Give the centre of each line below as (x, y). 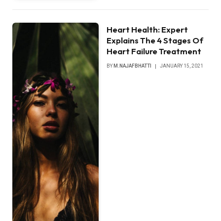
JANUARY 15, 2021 (182, 66)
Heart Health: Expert (147, 30)
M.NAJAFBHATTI (133, 66)
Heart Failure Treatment (154, 51)
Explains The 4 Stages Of (155, 40)
